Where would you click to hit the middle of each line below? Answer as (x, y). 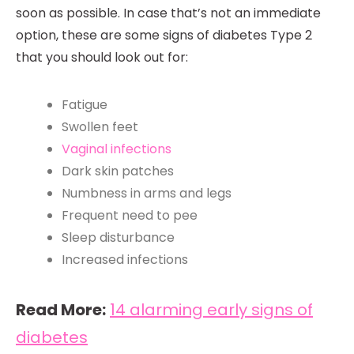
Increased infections (124, 260)
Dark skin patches (117, 171)
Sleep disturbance (118, 238)
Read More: (61, 310)
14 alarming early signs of (211, 310)
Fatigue (84, 105)
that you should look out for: (102, 58)
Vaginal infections (116, 149)
